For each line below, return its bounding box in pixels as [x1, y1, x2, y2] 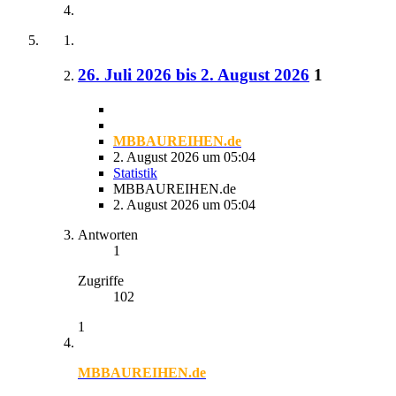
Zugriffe [78, 272, 124, 288]
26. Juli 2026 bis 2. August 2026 [78, 65, 309, 85]
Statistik [113, 164, 157, 180]
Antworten [78, 226, 138, 242]
